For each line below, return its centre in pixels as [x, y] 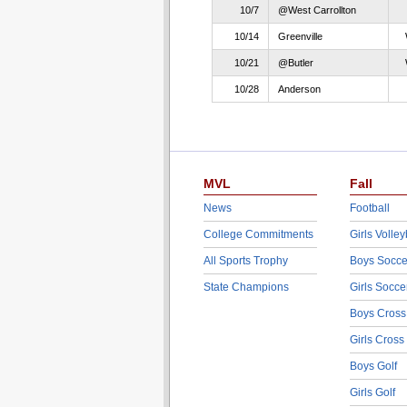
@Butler [295, 63]
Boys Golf [373, 366]
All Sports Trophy [245, 261]
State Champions [246, 287]
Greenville [300, 36]
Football [369, 208]
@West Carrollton [317, 10]
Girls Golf [372, 392]
